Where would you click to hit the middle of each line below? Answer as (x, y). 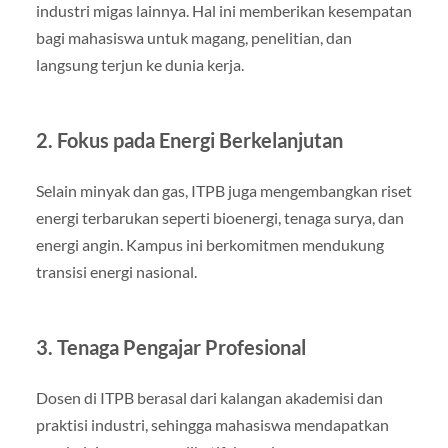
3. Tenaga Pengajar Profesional (170, 347)
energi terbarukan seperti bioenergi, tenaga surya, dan (219, 218)
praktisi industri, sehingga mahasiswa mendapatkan (212, 425)
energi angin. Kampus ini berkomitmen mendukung (209, 245)
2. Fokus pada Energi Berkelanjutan (189, 140)
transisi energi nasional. (116, 272)
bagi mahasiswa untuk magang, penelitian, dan (193, 38)
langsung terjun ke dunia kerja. (139, 65)
